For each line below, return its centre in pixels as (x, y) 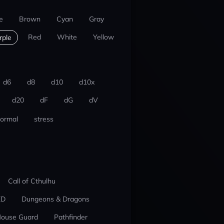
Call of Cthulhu (31, 181)
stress (43, 119)
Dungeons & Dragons (55, 199)
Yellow (103, 37)
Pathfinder (70, 217)
